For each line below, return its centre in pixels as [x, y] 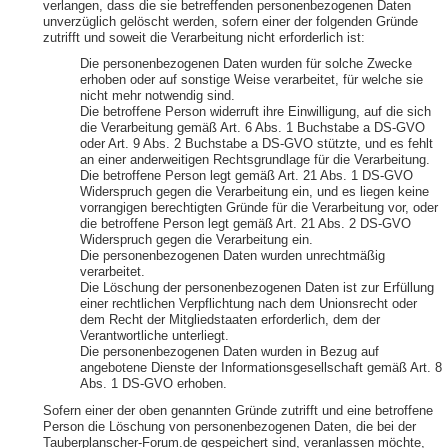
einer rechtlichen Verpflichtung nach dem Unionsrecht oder [248, 303]
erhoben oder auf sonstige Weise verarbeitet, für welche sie [251, 79]
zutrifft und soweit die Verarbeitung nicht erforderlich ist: [203, 37]
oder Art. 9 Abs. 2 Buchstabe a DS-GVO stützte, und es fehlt [256, 143]
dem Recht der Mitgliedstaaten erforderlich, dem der [230, 319]
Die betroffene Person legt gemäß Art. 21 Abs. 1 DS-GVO [246, 175]
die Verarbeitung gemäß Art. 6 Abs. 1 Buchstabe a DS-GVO [252, 127]
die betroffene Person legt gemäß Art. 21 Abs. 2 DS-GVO [245, 223]
